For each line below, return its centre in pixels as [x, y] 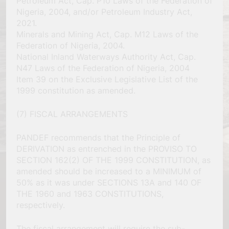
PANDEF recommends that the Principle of [98, 137]
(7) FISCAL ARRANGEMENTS [72, 114]
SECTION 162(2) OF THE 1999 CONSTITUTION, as [113, 160]
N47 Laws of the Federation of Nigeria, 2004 [103, 68]
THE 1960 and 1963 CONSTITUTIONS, [90, 193]
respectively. [41, 205]
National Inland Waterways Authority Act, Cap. [106, 56]
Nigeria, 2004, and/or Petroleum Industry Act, [104, 12]
